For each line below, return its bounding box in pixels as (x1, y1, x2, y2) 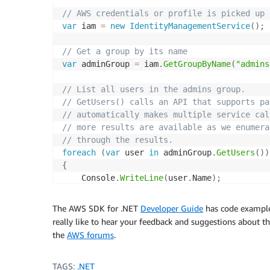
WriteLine (120, 173, 163, 183)
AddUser (115, 236, 149, 246)
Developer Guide (140, 203, 203, 214)
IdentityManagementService (130, 21, 250, 31)
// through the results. (62, 135, 173, 145)
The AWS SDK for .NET (52, 203, 140, 214)
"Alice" (187, 224, 221, 234)
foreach (62, 148, 96, 158)
